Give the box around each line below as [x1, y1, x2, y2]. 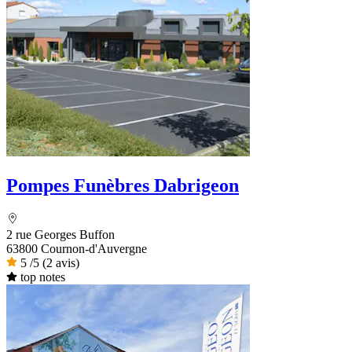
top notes [20, 269, 65, 284]
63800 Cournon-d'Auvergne [6, 241, 147, 255]
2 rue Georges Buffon [6, 227, 115, 241]
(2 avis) [42, 255, 79, 269]
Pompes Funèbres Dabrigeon [6, 174, 239, 196]
